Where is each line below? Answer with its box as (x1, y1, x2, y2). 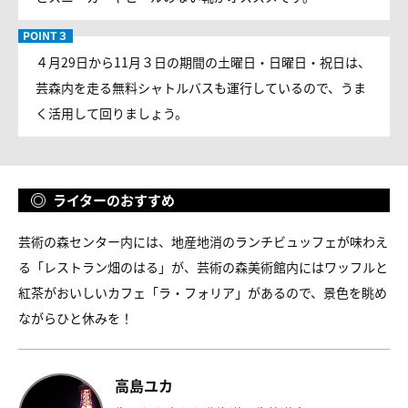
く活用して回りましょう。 (36, 104, 188, 122)
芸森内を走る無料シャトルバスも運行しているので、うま (36, 78, 366, 97)
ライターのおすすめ (53, 190, 175, 209)
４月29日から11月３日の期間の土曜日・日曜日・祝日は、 (36, 53, 371, 71)
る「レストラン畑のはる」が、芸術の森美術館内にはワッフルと (18, 258, 388, 276)
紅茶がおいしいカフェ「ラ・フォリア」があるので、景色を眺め (18, 283, 387, 301)
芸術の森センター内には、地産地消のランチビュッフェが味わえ (18, 232, 388, 250)
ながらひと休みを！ (18, 309, 133, 327)
